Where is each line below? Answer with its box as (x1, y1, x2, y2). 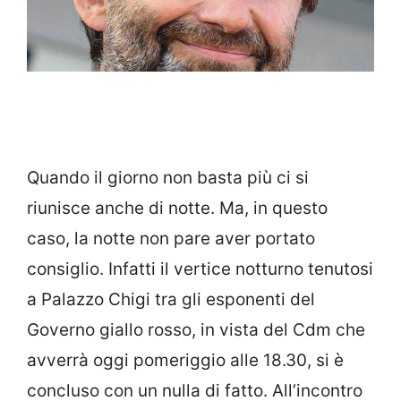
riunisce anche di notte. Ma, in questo (27, 198, 328, 219)
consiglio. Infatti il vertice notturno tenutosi (27, 259, 373, 280)
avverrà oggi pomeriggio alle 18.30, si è (27, 350, 344, 371)
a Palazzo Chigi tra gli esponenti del (27, 289, 315, 311)
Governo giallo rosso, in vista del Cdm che (27, 320, 365, 341)
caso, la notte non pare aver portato (27, 228, 315, 250)
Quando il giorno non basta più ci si (27, 167, 309, 189)
